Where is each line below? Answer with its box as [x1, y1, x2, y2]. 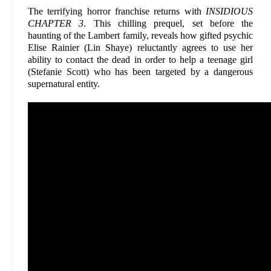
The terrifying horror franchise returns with [28, 6, 206, 17]
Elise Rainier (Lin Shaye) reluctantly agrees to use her [28, 42, 253, 53]
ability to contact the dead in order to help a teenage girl [28, 54, 253, 65]
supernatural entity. [28, 79, 100, 90]
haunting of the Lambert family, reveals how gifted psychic [28, 30, 253, 41]
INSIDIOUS [206, 6, 253, 17]
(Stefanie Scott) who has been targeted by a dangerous [28, 67, 253, 77]
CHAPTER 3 [28, 18, 84, 29]
